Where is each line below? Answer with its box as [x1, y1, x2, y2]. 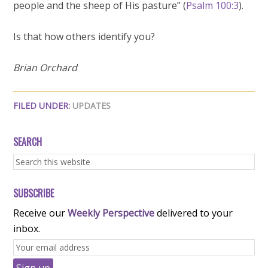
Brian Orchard [13, 61, 78, 74]
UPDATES [72, 100, 111, 111]
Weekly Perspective [68, 206, 155, 220]
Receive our [13, 206, 68, 220]
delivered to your [154, 206, 233, 220]
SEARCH [13, 135, 42, 149]
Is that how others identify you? [13, 30, 156, 43]
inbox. [13, 222, 41, 235]
